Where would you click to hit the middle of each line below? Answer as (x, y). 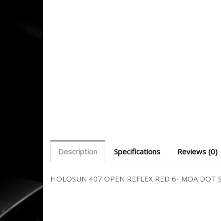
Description (78, 151)
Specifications (137, 151)
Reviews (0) (197, 151)
